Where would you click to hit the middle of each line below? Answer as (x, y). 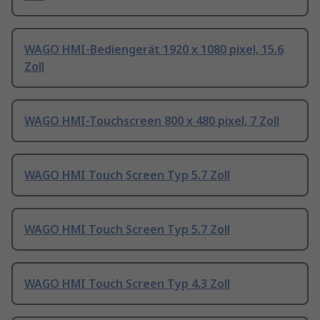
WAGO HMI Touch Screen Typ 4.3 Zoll (127, 284)
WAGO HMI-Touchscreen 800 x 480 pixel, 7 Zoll (152, 121)
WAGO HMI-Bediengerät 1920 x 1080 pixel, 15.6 (154, 50)
